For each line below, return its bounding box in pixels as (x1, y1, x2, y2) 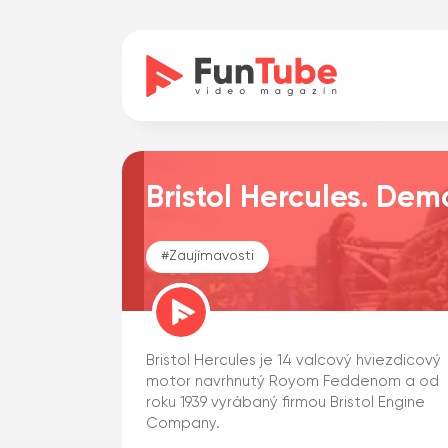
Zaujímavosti (169, 249, 254, 263)
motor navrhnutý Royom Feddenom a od (146, 374, 439, 389)
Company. (146, 416, 220, 431)
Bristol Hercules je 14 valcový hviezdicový (146, 353, 441, 368)
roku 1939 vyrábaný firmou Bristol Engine (146, 395, 425, 410)
